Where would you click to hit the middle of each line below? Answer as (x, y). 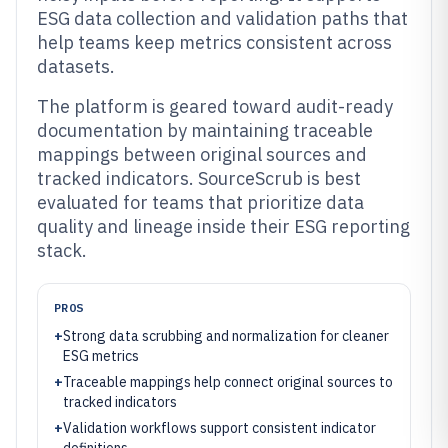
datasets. (76, 66)
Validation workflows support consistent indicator (219, 428)
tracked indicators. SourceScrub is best (199, 178)
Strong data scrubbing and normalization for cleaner (226, 336)
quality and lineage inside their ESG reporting (223, 226)
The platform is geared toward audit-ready (215, 106)
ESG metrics (101, 356)
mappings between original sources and (202, 154)
